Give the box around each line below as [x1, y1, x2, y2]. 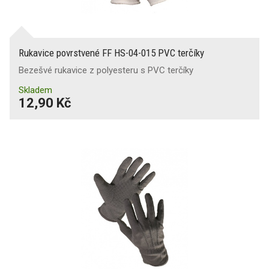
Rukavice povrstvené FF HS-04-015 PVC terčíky [19, 46, 204, 59]
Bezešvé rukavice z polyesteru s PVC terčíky [19, 64, 193, 76]
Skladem [19, 84, 52, 95]
